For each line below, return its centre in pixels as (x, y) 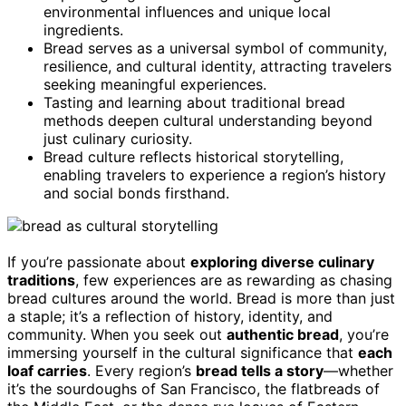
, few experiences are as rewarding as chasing (234, 280)
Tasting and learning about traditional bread (194, 102)
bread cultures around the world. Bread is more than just (201, 298)
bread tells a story (260, 370)
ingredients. (83, 29)
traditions (41, 280)
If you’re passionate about (99, 261)
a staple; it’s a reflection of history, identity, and (170, 316)
